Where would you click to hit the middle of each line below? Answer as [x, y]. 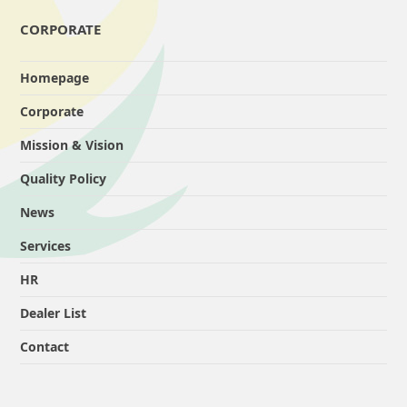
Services [46, 246]
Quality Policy [64, 179]
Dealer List [54, 313]
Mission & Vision [72, 145]
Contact [45, 347]
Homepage [55, 78]
